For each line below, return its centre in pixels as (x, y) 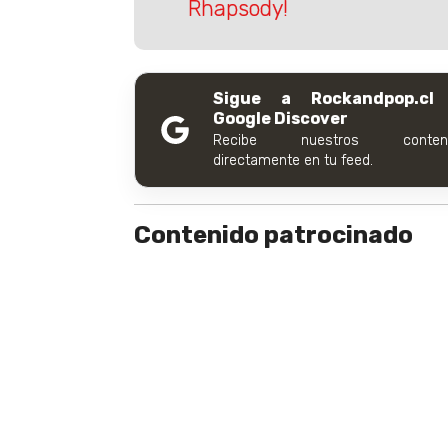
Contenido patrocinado (273, 234)
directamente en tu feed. (293, 160)
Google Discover (280, 118)
